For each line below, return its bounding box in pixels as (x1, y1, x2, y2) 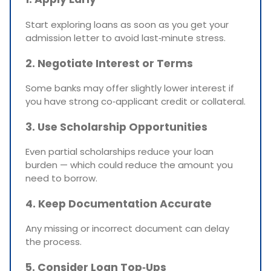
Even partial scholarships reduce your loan (25, 145, 214, 158)
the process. (25, 235, 82, 249)
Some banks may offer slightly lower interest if (25, 82, 234, 95)
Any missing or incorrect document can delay (25, 222, 229, 235)
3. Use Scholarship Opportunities (25, 119, 207, 134)
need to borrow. (25, 172, 97, 185)
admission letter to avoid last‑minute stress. (25, 31, 226, 44)
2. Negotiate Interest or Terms (25, 56, 193, 71)
